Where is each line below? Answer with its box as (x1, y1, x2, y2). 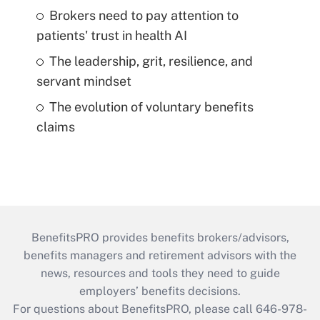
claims (36, 119, 75, 134)
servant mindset (36, 73, 131, 89)
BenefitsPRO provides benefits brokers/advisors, (31, 230, 289, 244)
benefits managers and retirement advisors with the (24, 248, 296, 262)
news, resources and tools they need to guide (40, 266, 280, 280)
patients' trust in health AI (36, 27, 187, 43)
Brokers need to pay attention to (49, 7, 239, 23)
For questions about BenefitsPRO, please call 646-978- (13, 301, 307, 316)
